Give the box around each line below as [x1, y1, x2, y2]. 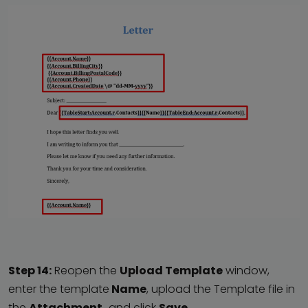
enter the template [8, 280, 109, 297]
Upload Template [120, 262, 223, 278]
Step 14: [8, 262, 52, 278]
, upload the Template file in [146, 280, 295, 297]
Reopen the [52, 262, 120, 278]
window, [223, 262, 269, 278]
